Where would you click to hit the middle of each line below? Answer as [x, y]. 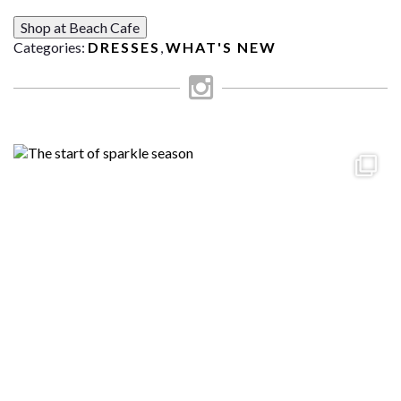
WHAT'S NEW [221, 47]
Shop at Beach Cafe [80, 27]
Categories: [51, 47]
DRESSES [124, 47]
